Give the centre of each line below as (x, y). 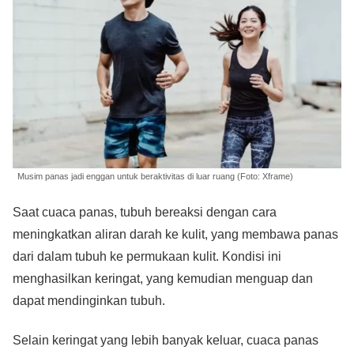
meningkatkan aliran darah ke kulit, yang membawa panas (175, 234)
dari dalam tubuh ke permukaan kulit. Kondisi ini (147, 256)
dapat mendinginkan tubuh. (89, 300)
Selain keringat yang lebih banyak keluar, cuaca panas (166, 341)
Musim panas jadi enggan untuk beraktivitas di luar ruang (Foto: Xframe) (155, 176)
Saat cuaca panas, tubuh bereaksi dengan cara (145, 212)
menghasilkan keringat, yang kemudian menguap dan (163, 278)
